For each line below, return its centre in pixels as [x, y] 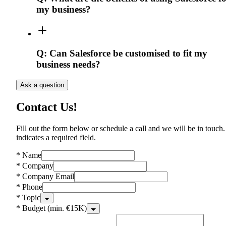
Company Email [48, 176]
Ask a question [42, 85]
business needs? [68, 64]
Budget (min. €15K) [54, 208]
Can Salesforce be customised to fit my [128, 53]
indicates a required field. [56, 137]
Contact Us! [47, 107]
